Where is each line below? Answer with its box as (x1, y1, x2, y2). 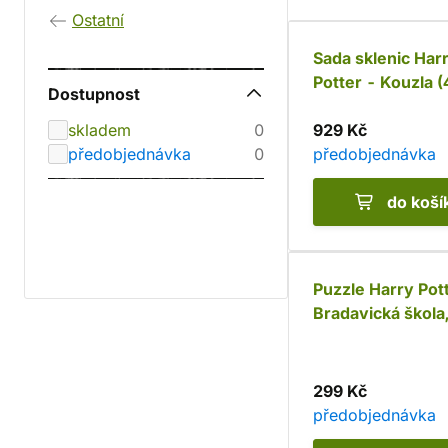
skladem (68, 120, 131, 140)
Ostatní (72, 10, 124, 30)
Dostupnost (48, 84, 140, 104)
